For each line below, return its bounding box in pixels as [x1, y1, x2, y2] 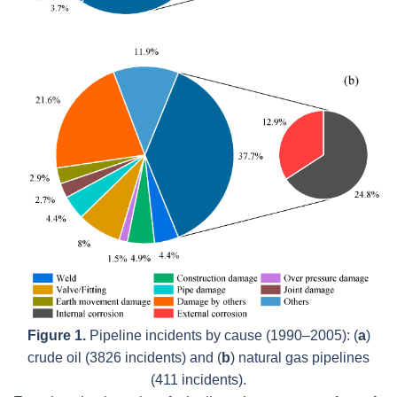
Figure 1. [27, 328, 86, 344]
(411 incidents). [151, 372, 246, 388]
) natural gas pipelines [230, 350, 370, 366]
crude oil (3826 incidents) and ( [27, 350, 222, 366]
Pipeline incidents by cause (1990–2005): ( [85, 328, 358, 344]
